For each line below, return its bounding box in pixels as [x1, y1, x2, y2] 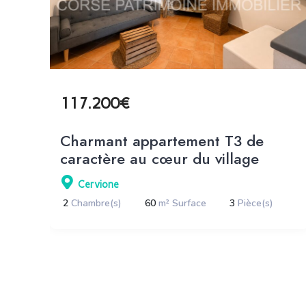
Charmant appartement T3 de [59, 129, 264, 152]
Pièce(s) [237, 196, 273, 210]
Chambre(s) [70, 196, 122, 210]
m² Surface [158, 196, 206, 210]
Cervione [77, 178, 119, 191]
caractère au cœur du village [59, 147, 259, 169]
